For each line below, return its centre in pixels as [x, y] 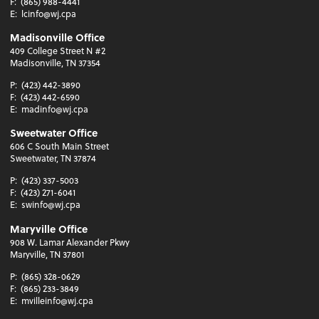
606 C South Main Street [60, 146]
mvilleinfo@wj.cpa [58, 300]
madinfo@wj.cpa [55, 109]
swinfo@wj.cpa [51, 205]
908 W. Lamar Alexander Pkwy [70, 242]
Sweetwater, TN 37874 [53, 158]
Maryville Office [49, 229]
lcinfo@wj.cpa [49, 13]
